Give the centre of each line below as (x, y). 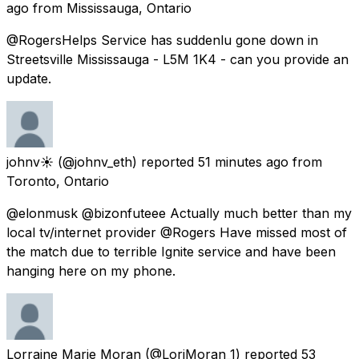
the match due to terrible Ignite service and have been (171, 251)
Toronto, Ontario (58, 181)
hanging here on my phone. (91, 270)
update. (29, 78)
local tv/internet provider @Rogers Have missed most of (177, 232)
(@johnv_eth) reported (126, 161)
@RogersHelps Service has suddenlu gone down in (162, 40)
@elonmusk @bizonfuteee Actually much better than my (179, 213)
